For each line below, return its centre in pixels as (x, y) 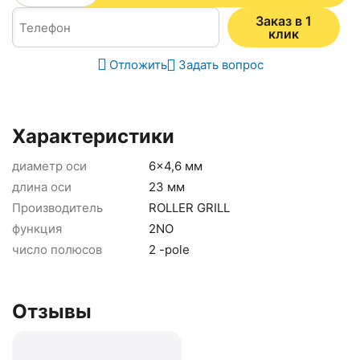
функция (37, 229)
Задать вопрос (221, 64)
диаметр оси (49, 166)
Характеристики (93, 137)
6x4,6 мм (176, 166)
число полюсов (57, 250)
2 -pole (169, 250)
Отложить (138, 64)
